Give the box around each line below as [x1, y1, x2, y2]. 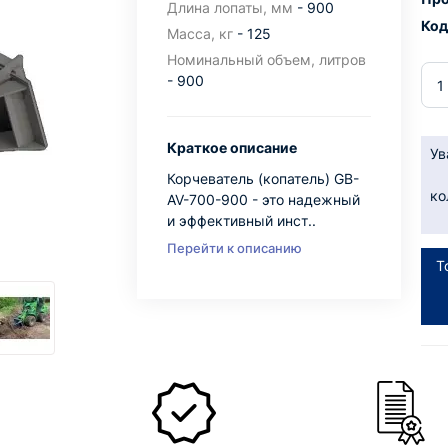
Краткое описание [166, 139, 297, 156]
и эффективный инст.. [166, 212, 316, 229]
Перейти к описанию [166, 240, 302, 256]
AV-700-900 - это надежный [166, 191, 360, 208]
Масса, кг [166, 25, 233, 42]
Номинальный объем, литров [166, 51, 366, 68]
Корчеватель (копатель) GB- [166, 170, 359, 187]
